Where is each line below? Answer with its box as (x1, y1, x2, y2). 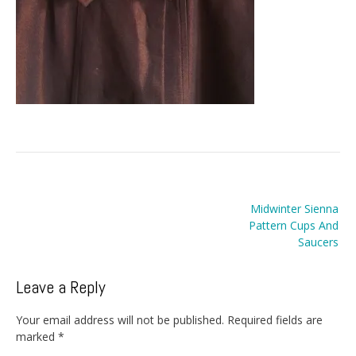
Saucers (298, 234, 339, 250)
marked (16, 328, 58, 344)
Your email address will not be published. (16, 311, 224, 327)
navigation (15, 203, 103, 231)
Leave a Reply (16, 276, 106, 299)
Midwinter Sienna (250, 201, 339, 217)
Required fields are (227, 311, 323, 327)
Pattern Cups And (249, 218, 339, 234)
